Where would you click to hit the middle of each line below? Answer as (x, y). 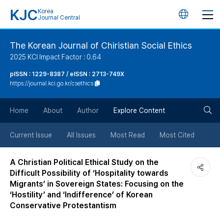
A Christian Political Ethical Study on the (84, 162)
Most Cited (177, 135)
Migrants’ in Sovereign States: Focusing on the (97, 184)
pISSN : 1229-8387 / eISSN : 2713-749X (67, 74)
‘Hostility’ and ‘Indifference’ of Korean (81, 195)
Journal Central (59, 18)
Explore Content (139, 110)
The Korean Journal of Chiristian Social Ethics (101, 45)
